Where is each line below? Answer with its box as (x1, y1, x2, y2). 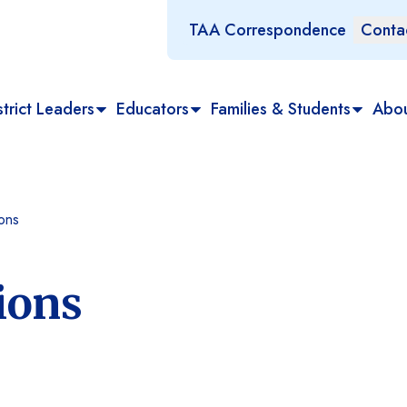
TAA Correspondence (189, 18, 346, 42)
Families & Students (211, 97, 352, 121)
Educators (116, 97, 190, 121)
